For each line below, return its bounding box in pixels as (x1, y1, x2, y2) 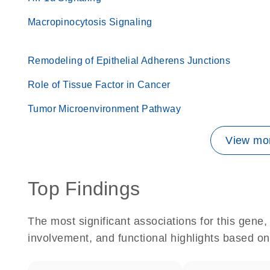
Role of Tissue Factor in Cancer (28, 80, 171, 90)
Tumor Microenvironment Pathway (28, 104, 181, 114)
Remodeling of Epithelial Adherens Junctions (28, 55, 231, 66)
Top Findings (28, 178, 140, 199)
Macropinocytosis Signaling (28, 17, 152, 27)
